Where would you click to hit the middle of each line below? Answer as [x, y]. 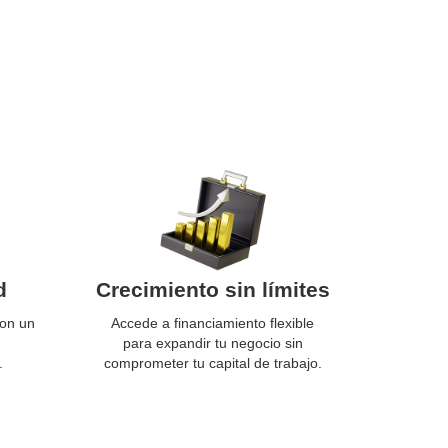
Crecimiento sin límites [212, 289]
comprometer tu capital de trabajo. [212, 363]
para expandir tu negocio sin [212, 343]
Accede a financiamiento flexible [212, 323]
